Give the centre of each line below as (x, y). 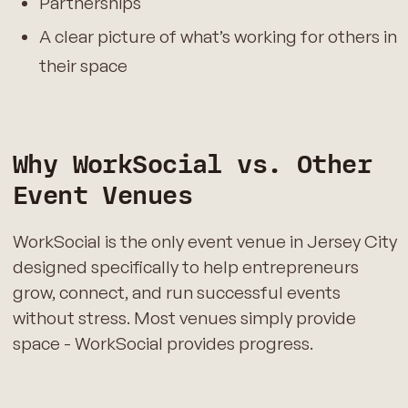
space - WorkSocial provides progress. (163, 344)
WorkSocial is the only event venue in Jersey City (204, 242)
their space (83, 65)
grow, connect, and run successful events (176, 293)
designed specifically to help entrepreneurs (185, 267)
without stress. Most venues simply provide (184, 318)
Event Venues (102, 196)
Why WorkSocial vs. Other (192, 165)
